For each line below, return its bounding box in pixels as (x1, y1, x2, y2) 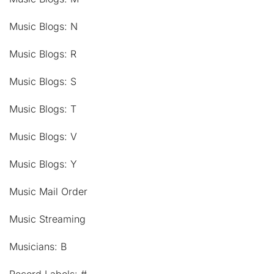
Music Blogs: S (9, 75, 76, 88)
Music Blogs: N (9, 20, 78, 33)
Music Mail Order (9, 185, 87, 198)
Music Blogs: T (9, 103, 76, 116)
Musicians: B (9, 240, 67, 253)
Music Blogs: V (9, 130, 77, 143)
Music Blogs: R (9, 48, 76, 61)
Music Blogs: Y (9, 158, 77, 171)
